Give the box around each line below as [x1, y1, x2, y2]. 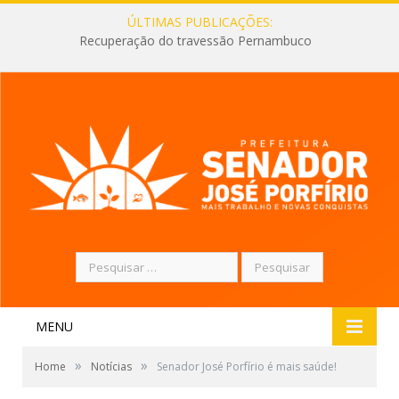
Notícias [91, 358, 132, 374]
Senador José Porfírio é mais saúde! [157, 358, 337, 374]
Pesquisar [75, 251, 131, 269]
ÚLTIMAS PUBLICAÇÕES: [126, 13, 273, 30]
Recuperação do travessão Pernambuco [78, 32, 312, 50]
